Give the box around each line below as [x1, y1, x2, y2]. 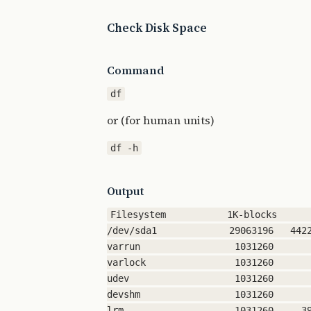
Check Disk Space [107, 20, 207, 36]
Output [107, 183, 144, 199]
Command [107, 62, 165, 78]
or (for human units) [107, 112, 215, 128]
